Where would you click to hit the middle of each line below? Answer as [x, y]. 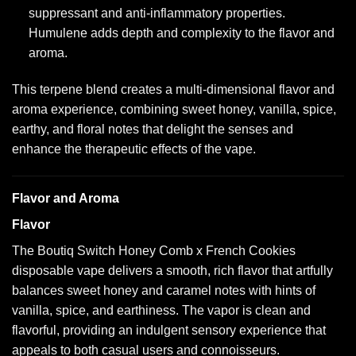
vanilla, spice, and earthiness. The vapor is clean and [161, 311]
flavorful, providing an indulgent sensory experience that [169, 331]
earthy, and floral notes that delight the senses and [153, 130]
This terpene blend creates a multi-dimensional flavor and [173, 90]
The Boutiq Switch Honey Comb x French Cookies [154, 251]
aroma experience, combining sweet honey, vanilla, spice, [174, 110]
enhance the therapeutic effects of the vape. [134, 149]
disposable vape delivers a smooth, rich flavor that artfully [172, 271]
